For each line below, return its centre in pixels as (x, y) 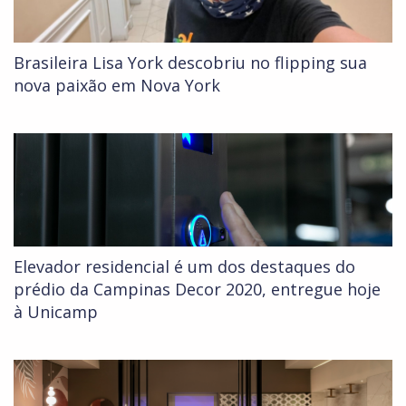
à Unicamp (56, 312)
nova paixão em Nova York (117, 86)
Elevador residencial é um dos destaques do (184, 267)
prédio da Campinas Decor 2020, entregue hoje (197, 290)
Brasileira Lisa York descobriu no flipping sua (190, 63)
